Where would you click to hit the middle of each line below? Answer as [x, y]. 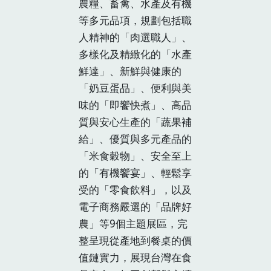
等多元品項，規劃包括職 [135, 20]
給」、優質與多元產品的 [135, 139]
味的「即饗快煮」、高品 [135, 105]
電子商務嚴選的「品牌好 [135, 206]
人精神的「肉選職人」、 [135, 37]
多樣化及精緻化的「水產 [135, 54]
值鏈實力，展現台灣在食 [135, 257]
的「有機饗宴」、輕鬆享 [135, 172]
